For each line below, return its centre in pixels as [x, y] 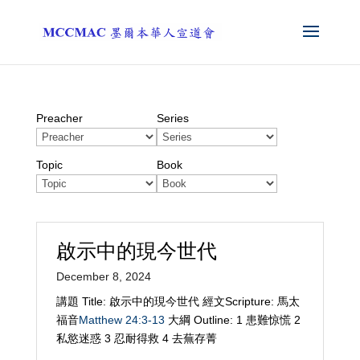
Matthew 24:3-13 [121, 320]
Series [172, 118]
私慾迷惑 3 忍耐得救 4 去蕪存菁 [136, 338]
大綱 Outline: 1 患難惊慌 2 [232, 320]
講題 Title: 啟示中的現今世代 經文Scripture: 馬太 [178, 301]
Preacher [59, 118]
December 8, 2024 [103, 276]
